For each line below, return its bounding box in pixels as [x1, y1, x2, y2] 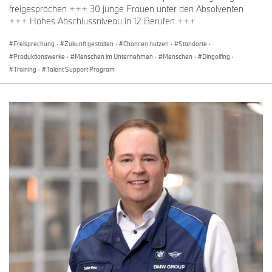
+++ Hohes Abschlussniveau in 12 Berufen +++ [9, 15, 195, 27]
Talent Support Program [46, 65, 115, 74]
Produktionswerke [13, 52, 65, 61]
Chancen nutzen [123, 39, 169, 49]
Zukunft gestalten [64, 39, 114, 49]
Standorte [178, 39, 207, 49]
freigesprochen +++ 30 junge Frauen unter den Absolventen [9, 3, 243, 15]
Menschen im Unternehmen [75, 52, 153, 61]
